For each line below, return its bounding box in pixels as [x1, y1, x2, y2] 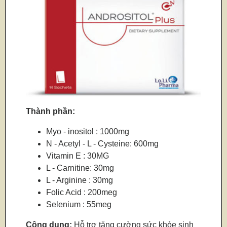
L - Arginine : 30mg [46, 176, 113, 185]
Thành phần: [26, 107, 75, 116]
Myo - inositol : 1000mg [46, 127, 130, 136]
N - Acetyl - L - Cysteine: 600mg [46, 139, 159, 148]
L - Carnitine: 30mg [46, 164, 115, 173]
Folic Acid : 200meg [46, 188, 118, 197]
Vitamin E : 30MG [46, 152, 109, 161]
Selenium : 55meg [46, 200, 112, 209]
